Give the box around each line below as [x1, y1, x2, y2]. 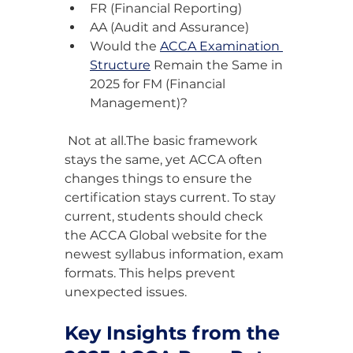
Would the [90, 39, 160, 54]
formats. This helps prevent [65, 266, 239, 281]
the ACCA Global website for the [65, 228, 270, 243]
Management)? [90, 95, 188, 111]
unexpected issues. [65, 284, 187, 300]
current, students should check [65, 209, 266, 225]
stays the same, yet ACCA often [65, 152, 266, 168]
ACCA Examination [160, 39, 283, 54]
